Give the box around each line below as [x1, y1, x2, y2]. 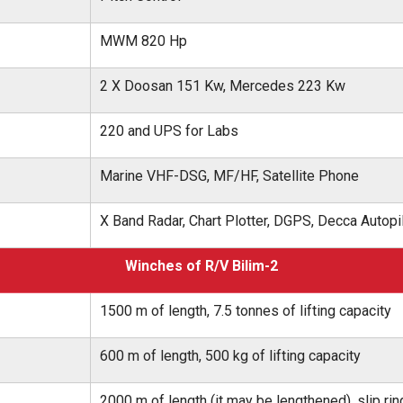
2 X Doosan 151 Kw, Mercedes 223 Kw [96, 77, 345, 94]
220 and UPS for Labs [96, 122, 238, 139]
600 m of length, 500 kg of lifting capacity [96, 347, 361, 364]
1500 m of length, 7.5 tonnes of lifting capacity [96, 302, 391, 319]
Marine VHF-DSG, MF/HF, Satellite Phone [96, 167, 359, 184]
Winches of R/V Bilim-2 [125, 257, 278, 274]
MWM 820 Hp [96, 32, 187, 49]
